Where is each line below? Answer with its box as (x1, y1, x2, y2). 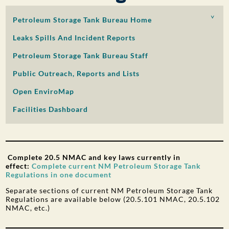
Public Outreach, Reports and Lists (13, 69, 140, 78)
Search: (6, 27, 30, 38)
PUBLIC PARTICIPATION (7, 9, 85, 19)
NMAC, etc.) (6, 203, 51, 212)
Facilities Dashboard (13, 105, 88, 113)
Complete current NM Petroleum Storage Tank (32, 162, 201, 170)
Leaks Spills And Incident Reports (13, 33, 136, 42)
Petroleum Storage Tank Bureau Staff (13, 51, 149, 60)
